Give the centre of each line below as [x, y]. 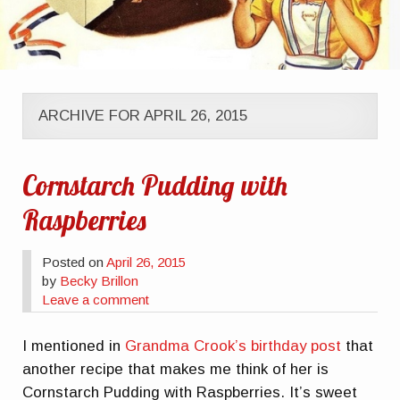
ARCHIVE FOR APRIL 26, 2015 [142, 116]
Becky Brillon [100, 280]
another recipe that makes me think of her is [176, 369]
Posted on [75, 262]
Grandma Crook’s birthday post [233, 346]
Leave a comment [96, 299]
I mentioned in [74, 346]
